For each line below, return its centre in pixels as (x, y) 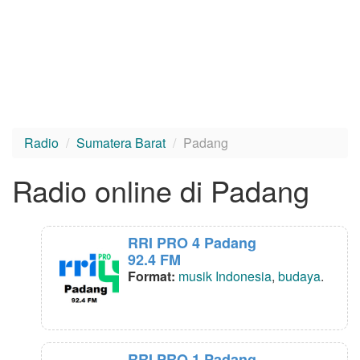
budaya (299, 276)
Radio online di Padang (161, 190)
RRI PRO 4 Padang (192, 243)
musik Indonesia (225, 276)
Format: (153, 276)
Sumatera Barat (121, 143)
